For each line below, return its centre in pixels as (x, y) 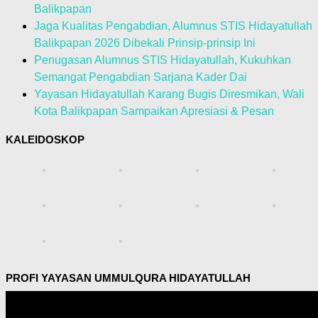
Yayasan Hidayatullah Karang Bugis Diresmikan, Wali (169, 94)
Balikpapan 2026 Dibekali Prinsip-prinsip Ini (145, 43)
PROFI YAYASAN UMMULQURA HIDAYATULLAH (128, 278)
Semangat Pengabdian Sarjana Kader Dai (141, 77)
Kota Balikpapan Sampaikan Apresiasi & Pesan (154, 111)
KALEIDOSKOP (45, 140)
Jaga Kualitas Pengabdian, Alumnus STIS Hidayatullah (173, 26)
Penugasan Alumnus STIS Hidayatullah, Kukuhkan (163, 60)
